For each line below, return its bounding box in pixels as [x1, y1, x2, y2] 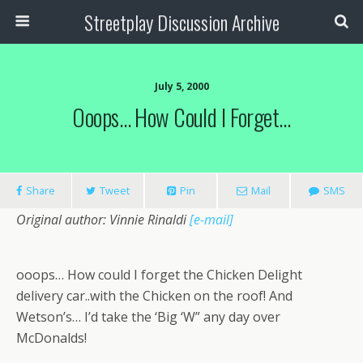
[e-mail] [190, 211, 233, 228]
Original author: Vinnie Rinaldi [16, 211, 190, 228]
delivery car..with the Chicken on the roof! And [16, 287, 293, 305]
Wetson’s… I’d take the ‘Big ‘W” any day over [16, 308, 280, 326]
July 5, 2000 [154, 79, 209, 93]
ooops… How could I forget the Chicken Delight [16, 266, 302, 284]
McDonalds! [16, 329, 87, 347]
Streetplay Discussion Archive [83, 7, 280, 36]
